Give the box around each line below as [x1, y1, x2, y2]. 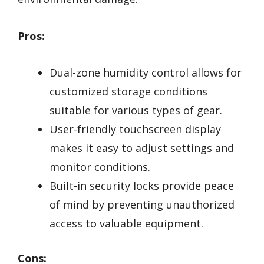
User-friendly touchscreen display [49, 122, 221, 137]
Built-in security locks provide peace [49, 179, 234, 193]
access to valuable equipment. [49, 216, 203, 231]
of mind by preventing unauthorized [49, 197, 235, 212]
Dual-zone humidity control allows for [49, 65, 242, 80]
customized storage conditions [49, 84, 207, 99]
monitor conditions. [49, 160, 150, 174]
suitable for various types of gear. [49, 103, 222, 118]
